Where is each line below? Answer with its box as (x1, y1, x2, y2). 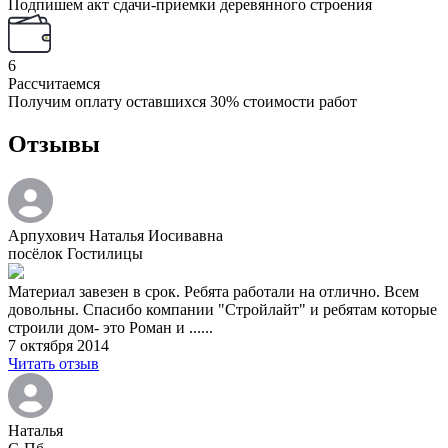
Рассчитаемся (8, 75, 100, 93)
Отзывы (8, 131, 100, 158)
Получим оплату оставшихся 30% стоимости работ (8, 93, 357, 111)
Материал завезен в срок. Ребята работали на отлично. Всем (8, 283, 419, 301)
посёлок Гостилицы (8, 245, 143, 263)
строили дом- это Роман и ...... (8, 319, 213, 337)
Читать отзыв (8, 355, 99, 373)
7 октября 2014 (8, 337, 109, 355)
